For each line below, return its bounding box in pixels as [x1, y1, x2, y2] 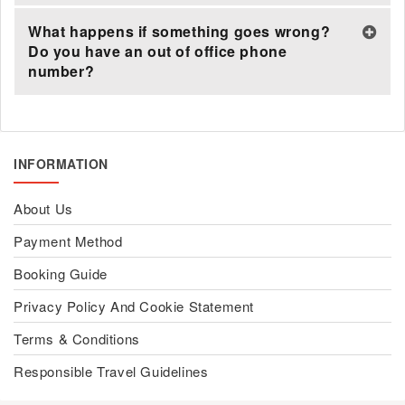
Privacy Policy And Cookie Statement [14, 297, 254, 316]
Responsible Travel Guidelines [14, 362, 209, 381]
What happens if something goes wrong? [28, 21, 331, 42]
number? [28, 61, 95, 81]
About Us [14, 199, 73, 218]
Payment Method [14, 231, 123, 250]
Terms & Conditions [14, 329, 140, 348]
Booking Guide [14, 264, 108, 283]
